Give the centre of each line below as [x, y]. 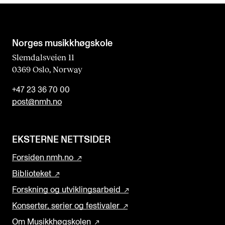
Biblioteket [32, 174]
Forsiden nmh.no [43, 158]
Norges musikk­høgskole [62, 44]
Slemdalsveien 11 [43, 57]
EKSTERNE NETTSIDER [61, 140]
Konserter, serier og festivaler [66, 206]
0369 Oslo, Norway [47, 69]
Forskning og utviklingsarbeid [66, 190]
